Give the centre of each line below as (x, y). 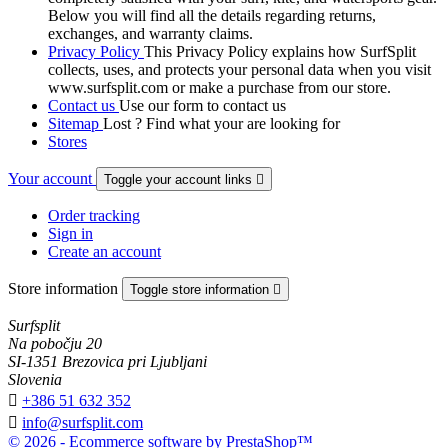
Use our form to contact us (202, 106)
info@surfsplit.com (82, 423)
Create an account (104, 252)
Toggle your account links (180, 180)
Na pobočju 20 (55, 344)
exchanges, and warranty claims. (150, 34)
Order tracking (94, 216)
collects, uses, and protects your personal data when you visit (239, 70)
